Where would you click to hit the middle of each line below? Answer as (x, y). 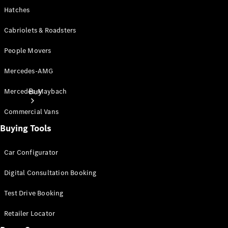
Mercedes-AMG (29, 71)
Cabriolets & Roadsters (40, 30)
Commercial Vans (31, 112)
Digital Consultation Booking (50, 173)
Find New (45, 211)
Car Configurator (31, 152)
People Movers (28, 51)
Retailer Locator (30, 213)
